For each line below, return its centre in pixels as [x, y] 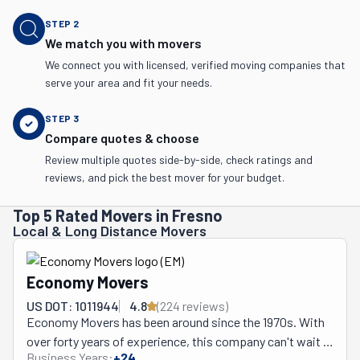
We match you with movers [123, 43]
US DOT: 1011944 [73, 306]
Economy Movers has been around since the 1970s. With [176, 322]
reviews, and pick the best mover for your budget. [165, 177]
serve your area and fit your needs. [129, 82]
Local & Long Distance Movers [110, 231]
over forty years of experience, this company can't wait [174, 341]
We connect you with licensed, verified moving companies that [195, 65]
